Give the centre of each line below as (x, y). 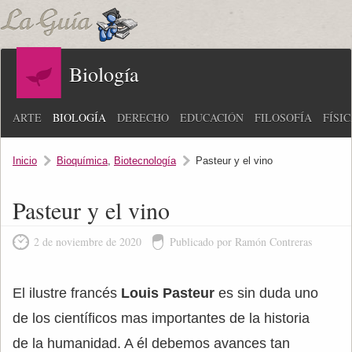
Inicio (25, 161)
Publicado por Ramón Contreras (241, 242)
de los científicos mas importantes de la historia (161, 318)
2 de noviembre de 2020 (88, 242)
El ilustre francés (67, 293)
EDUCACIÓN (212, 117)
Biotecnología (145, 161)
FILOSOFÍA (283, 117)
